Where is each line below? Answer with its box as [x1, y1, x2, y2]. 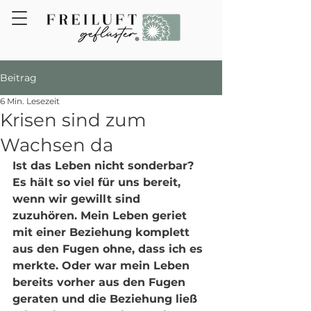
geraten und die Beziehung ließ [12, 292, 201, 305]
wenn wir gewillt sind [12, 192, 144, 205]
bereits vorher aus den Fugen [12, 276, 189, 289]
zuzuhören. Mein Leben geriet [12, 209, 190, 222]
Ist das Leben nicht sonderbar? [12, 159, 197, 172]
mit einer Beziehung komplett [12, 226, 193, 239]
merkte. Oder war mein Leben [12, 259, 193, 272]
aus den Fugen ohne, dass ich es [12, 242, 206, 255]
